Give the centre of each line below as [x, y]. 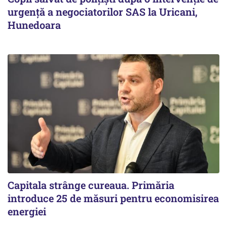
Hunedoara [34, 25]
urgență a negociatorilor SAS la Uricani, [103, 12]
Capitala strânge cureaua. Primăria [91, 185]
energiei [27, 212]
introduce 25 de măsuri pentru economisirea [113, 198]
